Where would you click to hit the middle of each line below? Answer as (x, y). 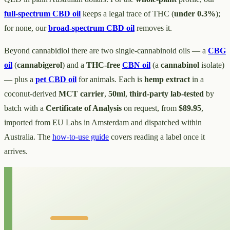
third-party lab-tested (167, 94)
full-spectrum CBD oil (42, 14)
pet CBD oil (56, 80)
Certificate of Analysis (84, 108)
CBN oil (136, 65)
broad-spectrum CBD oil (91, 28)
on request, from (150, 108)
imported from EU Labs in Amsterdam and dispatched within (103, 123)
